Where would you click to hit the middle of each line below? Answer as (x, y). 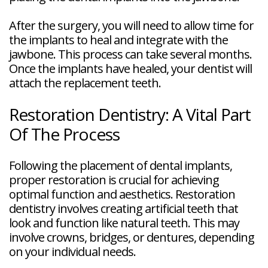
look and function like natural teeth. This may (124, 223)
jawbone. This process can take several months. (130, 54)
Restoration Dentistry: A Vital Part (130, 114)
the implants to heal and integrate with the (118, 39)
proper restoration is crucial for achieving (114, 179)
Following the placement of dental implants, (121, 165)
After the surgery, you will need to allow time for (131, 25)
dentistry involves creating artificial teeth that (124, 208)
